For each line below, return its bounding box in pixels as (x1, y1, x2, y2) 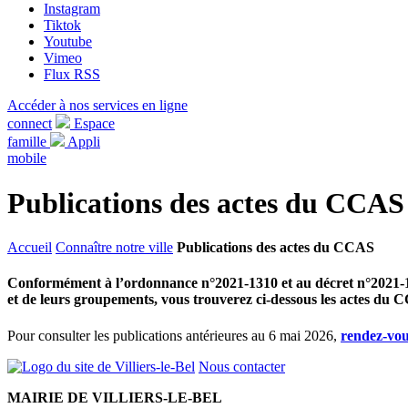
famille (7, 134, 46, 150)
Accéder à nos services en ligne (7, 97, 188, 114)
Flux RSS (44, 66, 100, 83)
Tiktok (44, 17, 81, 34)
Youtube (44, 34, 92, 50)
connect (7, 116, 52, 132)
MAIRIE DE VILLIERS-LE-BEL (7, 389, 222, 405)
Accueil (7, 240, 52, 256)
